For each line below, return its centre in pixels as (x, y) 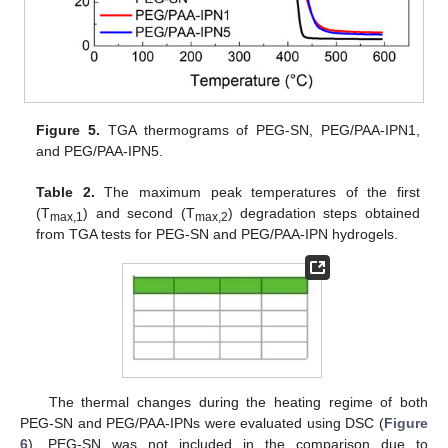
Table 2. (65, 192)
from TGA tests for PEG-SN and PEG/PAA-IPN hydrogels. (217, 234)
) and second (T (139, 213)
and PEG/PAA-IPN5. (100, 151)
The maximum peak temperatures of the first (257, 192)
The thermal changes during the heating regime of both (238, 402)
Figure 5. (68, 130)
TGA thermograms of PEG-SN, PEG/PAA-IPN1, (260, 130)
